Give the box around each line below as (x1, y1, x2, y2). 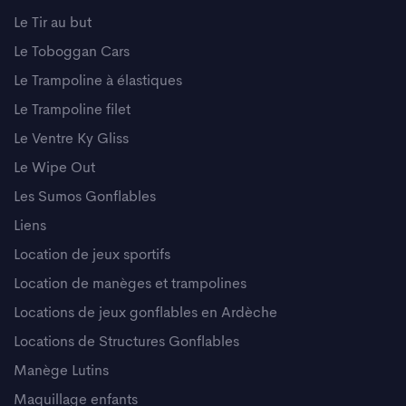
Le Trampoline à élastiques (14, 73, 182, 89)
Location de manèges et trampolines (14, 276, 246, 292)
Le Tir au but (14, 15, 92, 31)
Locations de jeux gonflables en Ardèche (14, 305, 277, 321)
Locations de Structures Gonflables (14, 334, 239, 350)
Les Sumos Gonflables (14, 189, 156, 205)
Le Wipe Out (14, 160, 95, 176)
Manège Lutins (14, 363, 109, 379)
